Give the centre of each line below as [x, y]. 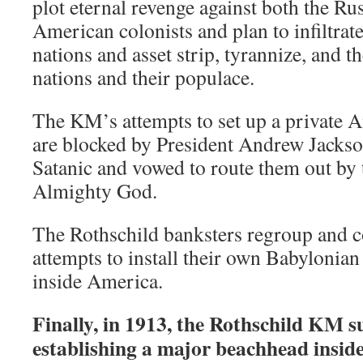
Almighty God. [95, 191]
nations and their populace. [143, 77]
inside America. [98, 281]
